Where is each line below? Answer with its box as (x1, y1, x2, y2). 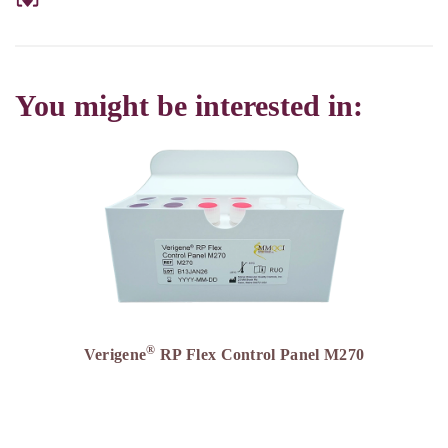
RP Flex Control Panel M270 (155, 345, 365, 363)
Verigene (83, 345, 147, 363)
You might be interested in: (15, 89, 363, 124)
